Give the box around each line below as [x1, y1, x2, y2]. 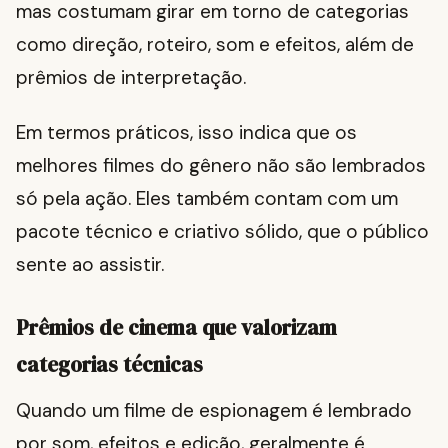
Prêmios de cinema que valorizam [16, 313, 337, 343]
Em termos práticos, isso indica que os [16, 120, 357, 146]
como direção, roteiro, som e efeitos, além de [16, 32, 414, 58]
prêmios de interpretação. [16, 65, 246, 91]
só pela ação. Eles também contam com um [16, 186, 398, 212]
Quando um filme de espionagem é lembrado [16, 398, 412, 424]
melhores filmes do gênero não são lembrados [16, 153, 426, 179]
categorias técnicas [16, 350, 203, 380]
